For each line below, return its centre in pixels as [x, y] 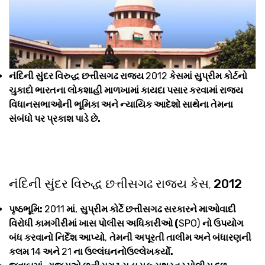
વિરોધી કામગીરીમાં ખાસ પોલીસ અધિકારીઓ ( [94, 223]
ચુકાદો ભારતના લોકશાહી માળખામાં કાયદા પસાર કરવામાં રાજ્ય [126, 90]
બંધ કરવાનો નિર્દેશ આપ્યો [57, 237]
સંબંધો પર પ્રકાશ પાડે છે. [56, 118]
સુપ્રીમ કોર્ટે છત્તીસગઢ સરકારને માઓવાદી [158, 209]
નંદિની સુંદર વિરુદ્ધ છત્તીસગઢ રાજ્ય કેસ [109, 183]
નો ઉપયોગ [223, 223]
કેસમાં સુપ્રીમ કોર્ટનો [207, 76]
